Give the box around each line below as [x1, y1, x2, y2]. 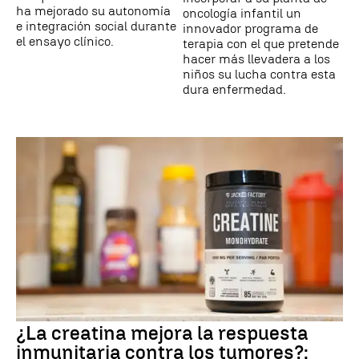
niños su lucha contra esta [183, 67, 336, 83]
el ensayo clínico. [16, 34, 114, 50]
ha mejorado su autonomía [16, 3, 171, 19]
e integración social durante [16, 18, 176, 34]
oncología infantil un [183, 6, 301, 22]
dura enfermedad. [183, 82, 286, 98]
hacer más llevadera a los [183, 51, 330, 67]
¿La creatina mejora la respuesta [16, 321, 309, 345]
